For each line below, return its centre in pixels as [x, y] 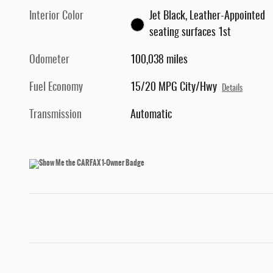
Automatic [151, 115]
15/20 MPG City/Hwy [174, 88]
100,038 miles [159, 61]
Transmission [55, 115]
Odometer [49, 61]
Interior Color [56, 17]
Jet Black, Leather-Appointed [207, 17]
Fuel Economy [56, 88]
